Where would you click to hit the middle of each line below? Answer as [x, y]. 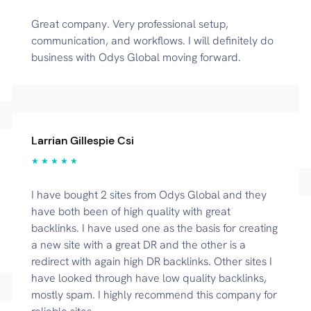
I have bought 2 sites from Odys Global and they [149, 195]
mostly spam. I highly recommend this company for [154, 295]
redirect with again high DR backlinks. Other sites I [151, 261]
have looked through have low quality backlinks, [149, 278]
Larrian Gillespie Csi [82, 141]
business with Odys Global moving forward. [136, 57]
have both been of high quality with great [131, 211]
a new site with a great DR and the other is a [138, 245]
